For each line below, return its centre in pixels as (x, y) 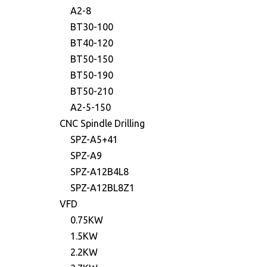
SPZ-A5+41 (94, 139)
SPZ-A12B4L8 (100, 172)
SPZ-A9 (86, 156)
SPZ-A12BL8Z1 (103, 188)
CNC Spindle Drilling (102, 123)
